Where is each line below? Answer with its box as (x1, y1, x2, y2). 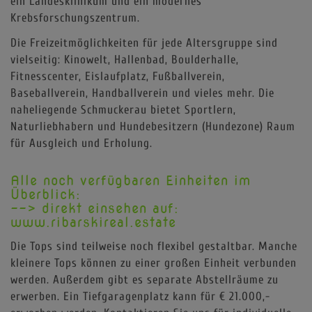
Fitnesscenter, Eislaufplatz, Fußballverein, (10, 69, 225, 83)
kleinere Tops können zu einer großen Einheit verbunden (10, 256, 297, 270)
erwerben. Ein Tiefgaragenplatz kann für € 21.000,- (10, 289, 270, 303)
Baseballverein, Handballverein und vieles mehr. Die (10, 86, 274, 100)
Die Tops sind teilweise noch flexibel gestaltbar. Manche (10, 239, 297, 253)
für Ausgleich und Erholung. (10, 136, 153, 150)
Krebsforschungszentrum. (10, 10, 140, 24)
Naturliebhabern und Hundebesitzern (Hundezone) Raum (10, 119, 295, 133)
